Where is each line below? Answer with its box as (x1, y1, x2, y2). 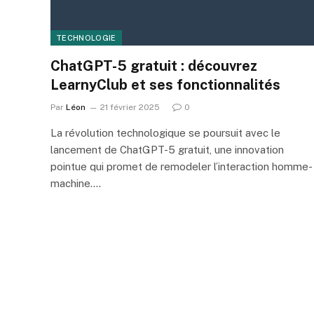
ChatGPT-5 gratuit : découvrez (50, 57, 257, 74)
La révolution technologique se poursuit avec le (50, 126, 280, 139)
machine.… (50, 177, 101, 189)
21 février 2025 (100, 102, 160, 112)
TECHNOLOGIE (56, 33, 116, 42)
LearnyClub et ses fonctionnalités (50, 76, 280, 93)
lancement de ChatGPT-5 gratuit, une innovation (50, 143, 284, 156)
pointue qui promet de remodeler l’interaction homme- (50, 160, 313, 172)
